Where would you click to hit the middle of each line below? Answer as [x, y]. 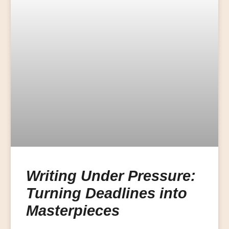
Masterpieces [73, 210]
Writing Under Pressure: [111, 176]
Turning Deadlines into [106, 193]
